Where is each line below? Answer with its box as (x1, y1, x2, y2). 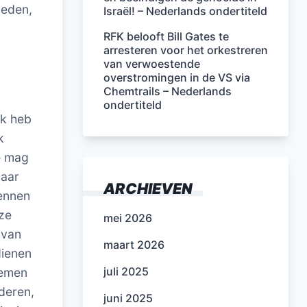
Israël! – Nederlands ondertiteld (103, 4, 267, 18)
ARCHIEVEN (103, 180, 193, 197)
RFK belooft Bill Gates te (103, 29, 229, 43)
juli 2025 (103, 265, 149, 278)
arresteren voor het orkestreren (103, 43, 268, 57)
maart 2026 (103, 238, 164, 251)
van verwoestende (103, 57, 200, 71)
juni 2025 (103, 291, 153, 305)
